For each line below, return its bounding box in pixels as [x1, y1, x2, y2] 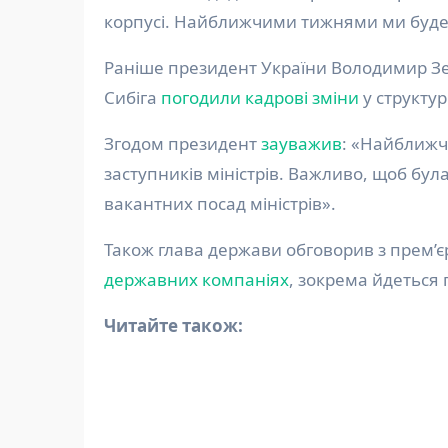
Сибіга [104, 86, 161, 110]
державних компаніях [104, 268, 289, 292]
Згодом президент [104, 132, 261, 156]
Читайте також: [116, 314, 243, 338]
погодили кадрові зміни [161, 86, 359, 110]
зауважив [261, 132, 342, 156]
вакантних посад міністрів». [104, 192, 336, 216]
